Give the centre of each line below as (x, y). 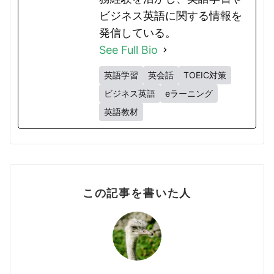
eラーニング (189, 93)
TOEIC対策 (205, 75)
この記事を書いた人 (137, 192)
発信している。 (138, 32)
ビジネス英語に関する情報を (171, 15)
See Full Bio (128, 50)
